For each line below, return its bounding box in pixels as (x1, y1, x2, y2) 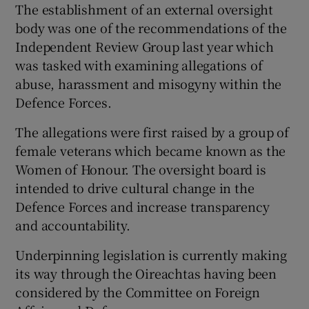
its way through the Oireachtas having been (15, 264, 277, 283)
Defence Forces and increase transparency (15, 197, 270, 216)
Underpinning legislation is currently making (15, 246, 287, 264)
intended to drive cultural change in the (15, 179, 255, 197)
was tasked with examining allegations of (15, 56, 263, 74)
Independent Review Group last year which (15, 37, 274, 56)
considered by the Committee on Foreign (15, 283, 260, 301)
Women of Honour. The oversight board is (15, 160, 266, 179)
